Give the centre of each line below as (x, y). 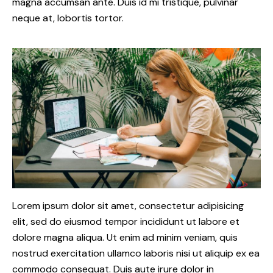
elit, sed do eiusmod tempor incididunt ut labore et (126, 222)
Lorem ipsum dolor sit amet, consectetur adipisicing (128, 206)
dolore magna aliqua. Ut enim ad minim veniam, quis (125, 238)
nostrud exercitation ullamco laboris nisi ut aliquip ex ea (136, 253)
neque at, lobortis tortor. (68, 18)
